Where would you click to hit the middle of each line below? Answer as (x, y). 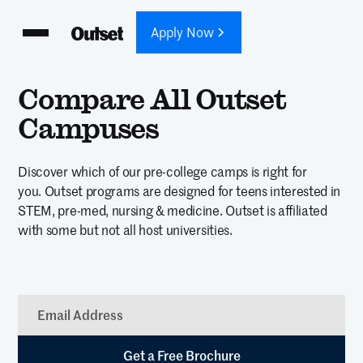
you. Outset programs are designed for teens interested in (179, 191)
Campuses (88, 128)
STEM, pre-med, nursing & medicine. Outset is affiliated (173, 211)
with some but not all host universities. (125, 230)
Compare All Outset (152, 99)
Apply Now (183, 32)
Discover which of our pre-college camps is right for (162, 172)
